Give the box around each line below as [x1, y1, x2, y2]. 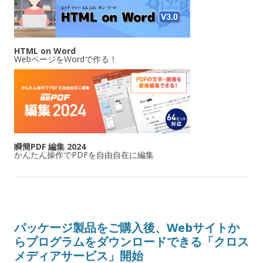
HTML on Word [14, 45, 76, 57]
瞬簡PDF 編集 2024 [14, 140, 86, 152]
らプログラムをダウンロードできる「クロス [14, 233, 249, 249]
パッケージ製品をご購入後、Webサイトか [14, 219, 240, 235]
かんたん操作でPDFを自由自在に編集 [14, 149, 154, 160]
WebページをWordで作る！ [14, 53, 117, 65]
